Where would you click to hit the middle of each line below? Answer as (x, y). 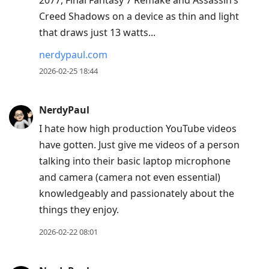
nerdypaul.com (73, 55)
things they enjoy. (79, 210)
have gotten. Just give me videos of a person (139, 145)
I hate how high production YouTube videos (138, 129)
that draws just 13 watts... (97, 33)
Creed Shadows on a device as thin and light (139, 17)
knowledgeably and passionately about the (137, 194)
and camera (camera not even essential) (130, 177)
